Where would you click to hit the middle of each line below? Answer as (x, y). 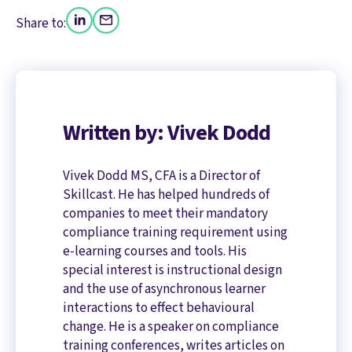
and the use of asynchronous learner (164, 288)
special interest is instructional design (172, 269)
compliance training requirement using (175, 232)
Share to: (41, 23)
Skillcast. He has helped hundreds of (166, 194)
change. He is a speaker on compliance (171, 326)
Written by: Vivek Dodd (167, 133)
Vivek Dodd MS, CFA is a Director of (161, 175)
